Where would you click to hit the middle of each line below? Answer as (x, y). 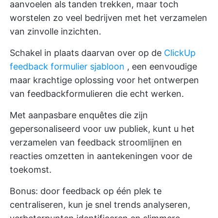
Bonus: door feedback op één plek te (86, 191)
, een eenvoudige (161, 66)
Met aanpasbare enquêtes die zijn (79, 115)
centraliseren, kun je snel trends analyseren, (100, 205)
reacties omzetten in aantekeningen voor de (101, 156)
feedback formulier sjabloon (67, 66)
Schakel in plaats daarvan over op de (87, 53)
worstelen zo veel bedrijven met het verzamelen (109, 18)
